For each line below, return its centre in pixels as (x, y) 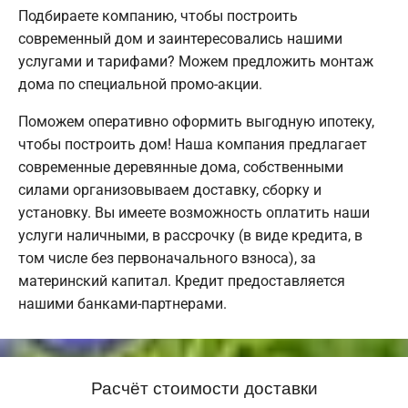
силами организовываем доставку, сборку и (170, 190)
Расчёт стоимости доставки (204, 387)
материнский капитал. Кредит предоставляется (182, 281)
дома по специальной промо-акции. (140, 85)
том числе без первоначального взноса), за (167, 259)
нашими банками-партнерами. (122, 304)
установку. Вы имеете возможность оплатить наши (194, 213)
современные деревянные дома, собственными (181, 168)
